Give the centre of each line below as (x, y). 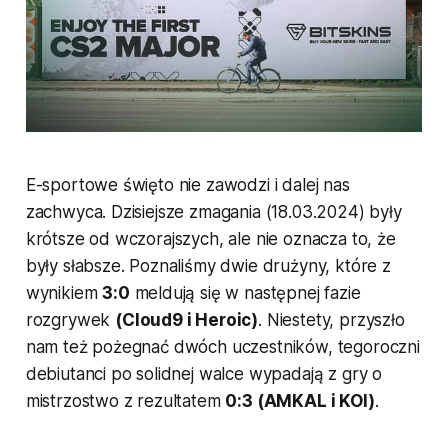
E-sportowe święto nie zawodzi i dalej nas (187, 184)
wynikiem (64, 292)
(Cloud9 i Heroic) (187, 319)
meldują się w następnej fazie (245, 292)
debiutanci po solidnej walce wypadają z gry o (204, 373)
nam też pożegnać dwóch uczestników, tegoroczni (222, 346)
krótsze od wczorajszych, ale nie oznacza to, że (210, 238)
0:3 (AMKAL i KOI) (300, 400)
